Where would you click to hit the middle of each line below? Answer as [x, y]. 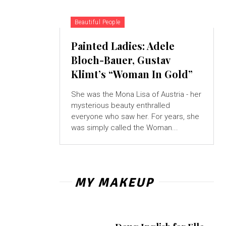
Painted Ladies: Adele [123, 46]
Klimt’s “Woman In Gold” [132, 74]
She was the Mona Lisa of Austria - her [136, 95]
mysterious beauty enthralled [120, 106]
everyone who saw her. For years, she [135, 117]
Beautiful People [97, 22]
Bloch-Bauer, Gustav [121, 60]
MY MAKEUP [114, 183]
